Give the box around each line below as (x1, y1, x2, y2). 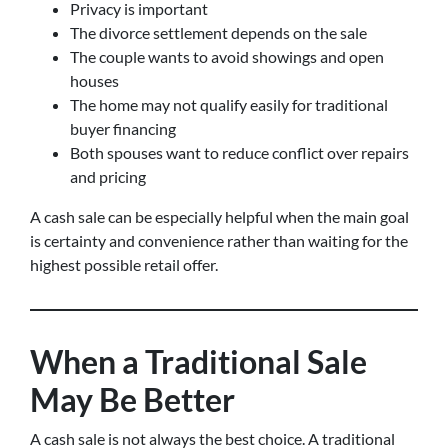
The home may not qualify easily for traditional (70, 95, 388, 114)
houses (70, 71, 119, 90)
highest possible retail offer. (30, 255, 218, 274)
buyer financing (70, 119, 176, 138)
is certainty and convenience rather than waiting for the (30, 231, 408, 250)
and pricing (70, 167, 146, 186)
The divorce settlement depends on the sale (70, 23, 367, 42)
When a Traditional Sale (30, 342, 367, 381)
